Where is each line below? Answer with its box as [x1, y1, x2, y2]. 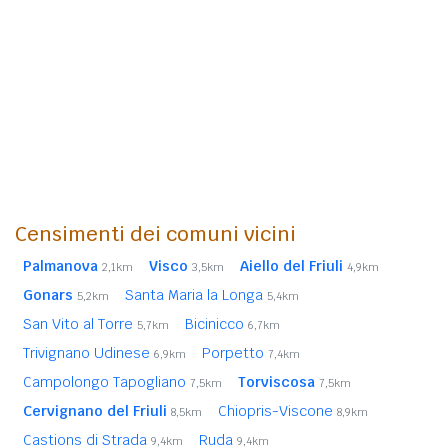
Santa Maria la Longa [125, 285, 267, 304]
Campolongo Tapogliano [23, 372, 190, 391]
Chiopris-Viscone [218, 401, 337, 420]
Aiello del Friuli [240, 256, 343, 275]
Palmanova [23, 256, 98, 275]
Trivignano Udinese [23, 343, 154, 362]
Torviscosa [238, 372, 315, 391]
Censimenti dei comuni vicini [15, 220, 296, 247]
